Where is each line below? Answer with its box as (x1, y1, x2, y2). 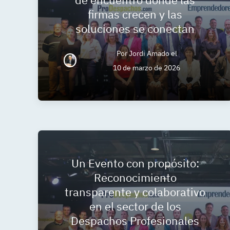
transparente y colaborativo (65, 184, 206, 199)
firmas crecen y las (88, 6, 183, 22)
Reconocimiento (93, 169, 177, 185)
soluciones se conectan (75, 21, 195, 36)
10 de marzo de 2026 (113, 63, 181, 72)
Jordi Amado (128, 48, 169, 58)
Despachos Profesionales (71, 213, 200, 228)
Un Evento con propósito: (71, 155, 199, 170)
